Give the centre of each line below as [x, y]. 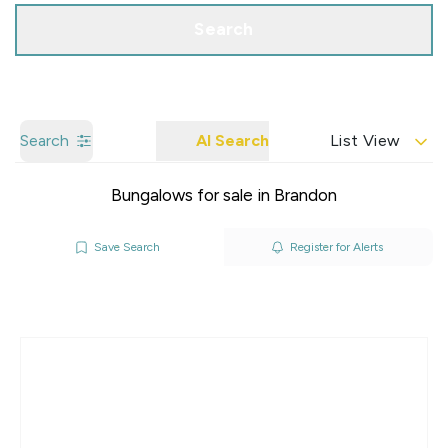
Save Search [127, 247]
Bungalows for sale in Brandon [224, 195]
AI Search [232, 140]
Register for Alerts [336, 247]
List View [365, 140]
